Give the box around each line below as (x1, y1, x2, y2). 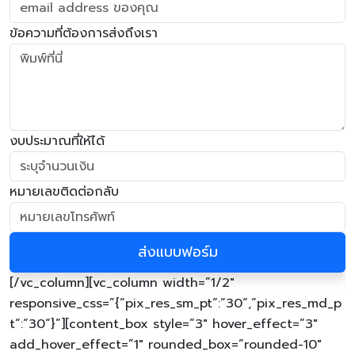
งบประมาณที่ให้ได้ (10, 132, 105, 151)
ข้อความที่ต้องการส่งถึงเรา (10, 24, 158, 43)
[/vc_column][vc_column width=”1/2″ (10, 273, 235, 292)
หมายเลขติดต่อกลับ (10, 182, 119, 201)
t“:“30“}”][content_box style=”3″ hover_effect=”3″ (10, 314, 318, 334)
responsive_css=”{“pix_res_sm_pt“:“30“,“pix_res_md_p (10, 293, 342, 313)
